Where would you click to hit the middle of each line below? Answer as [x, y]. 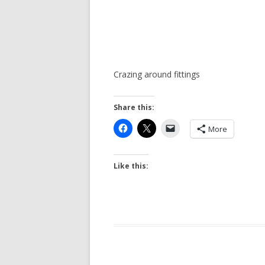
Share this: [134, 107]
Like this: [131, 166]
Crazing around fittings [157, 74]
